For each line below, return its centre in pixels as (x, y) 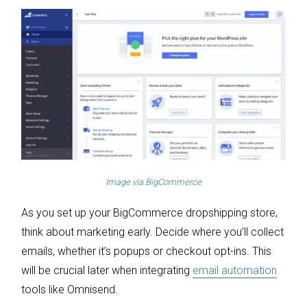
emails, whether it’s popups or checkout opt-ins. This (146, 251)
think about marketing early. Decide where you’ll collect (152, 232)
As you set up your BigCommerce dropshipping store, (149, 212)
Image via (125, 182)
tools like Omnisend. (70, 289)
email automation (235, 270)
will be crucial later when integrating (107, 270)
